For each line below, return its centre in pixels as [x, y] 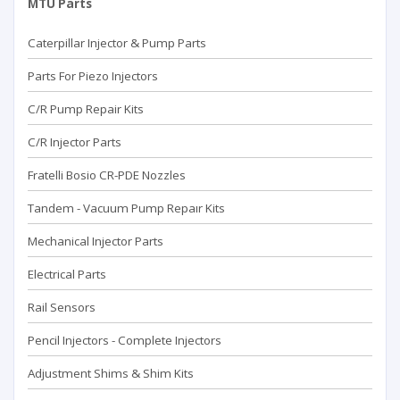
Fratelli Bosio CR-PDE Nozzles [107, 175]
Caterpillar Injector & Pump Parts [117, 43]
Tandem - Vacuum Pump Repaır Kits [126, 208]
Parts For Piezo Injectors [93, 76]
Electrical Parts [67, 274]
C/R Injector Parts [75, 142]
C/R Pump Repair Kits [86, 109]
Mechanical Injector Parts [96, 241]
